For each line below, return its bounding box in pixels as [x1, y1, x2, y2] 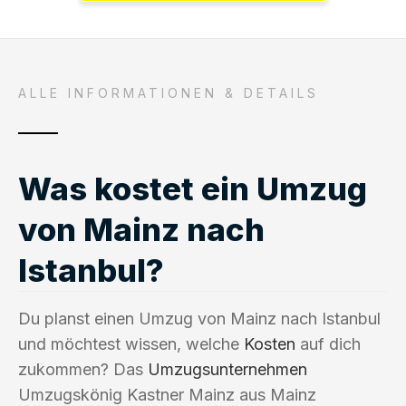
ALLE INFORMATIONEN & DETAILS [18, 84, 319, 101]
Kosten [244, 333, 295, 353]
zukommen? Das [18, 359, 148, 379]
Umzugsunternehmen [148, 359, 307, 379]
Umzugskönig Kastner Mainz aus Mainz [18, 384, 316, 404]
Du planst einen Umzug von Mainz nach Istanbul [18, 308, 381, 328]
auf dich [295, 333, 361, 353]
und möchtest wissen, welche [18, 333, 244, 353]
